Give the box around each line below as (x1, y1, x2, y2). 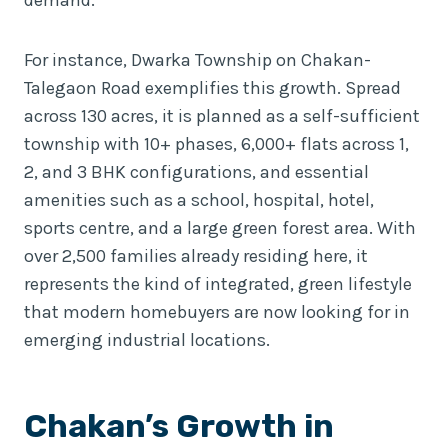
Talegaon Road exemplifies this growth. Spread (24, 76, 401, 99)
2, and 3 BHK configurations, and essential (24, 160, 369, 183)
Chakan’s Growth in (24, 406, 334, 445)
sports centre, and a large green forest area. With (24, 216, 416, 239)
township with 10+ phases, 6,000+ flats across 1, (24, 132, 409, 155)
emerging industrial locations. (24, 328, 270, 351)
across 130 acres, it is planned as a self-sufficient (24, 104, 420, 127)
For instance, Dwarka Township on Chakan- (24, 48, 371, 71)
